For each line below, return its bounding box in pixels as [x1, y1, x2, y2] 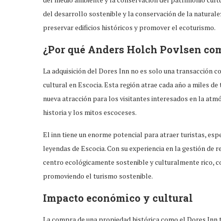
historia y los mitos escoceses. [43, 107, 137, 117]
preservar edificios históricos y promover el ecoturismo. [43, 22, 216, 32]
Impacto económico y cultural [43, 191, 193, 204]
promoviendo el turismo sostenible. [43, 171, 153, 181]
